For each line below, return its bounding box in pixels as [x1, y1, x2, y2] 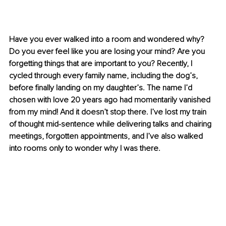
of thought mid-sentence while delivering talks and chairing [9, 119, 213, 130]
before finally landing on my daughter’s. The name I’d [9, 83, 194, 93]
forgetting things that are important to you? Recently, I [9, 59, 194, 69]
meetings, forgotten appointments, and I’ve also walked [9, 131, 205, 142]
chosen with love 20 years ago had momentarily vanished [9, 95, 212, 105]
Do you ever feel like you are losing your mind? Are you [9, 46, 207, 57]
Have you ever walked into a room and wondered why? [9, 34, 206, 45]
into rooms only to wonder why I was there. [9, 143, 160, 154]
